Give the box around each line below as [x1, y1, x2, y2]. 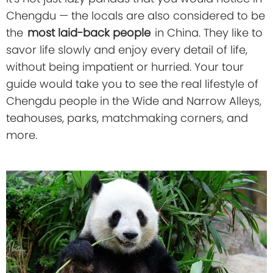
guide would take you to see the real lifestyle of [6, 76, 258, 92]
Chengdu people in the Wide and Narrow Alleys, [6, 93, 261, 109]
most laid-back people [27, 25, 151, 41]
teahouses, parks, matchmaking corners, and [6, 110, 248, 126]
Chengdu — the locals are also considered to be [6, 8, 265, 24]
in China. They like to [152, 25, 263, 41]
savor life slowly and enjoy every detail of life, [6, 42, 247, 58]
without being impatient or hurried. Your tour [6, 59, 244, 75]
